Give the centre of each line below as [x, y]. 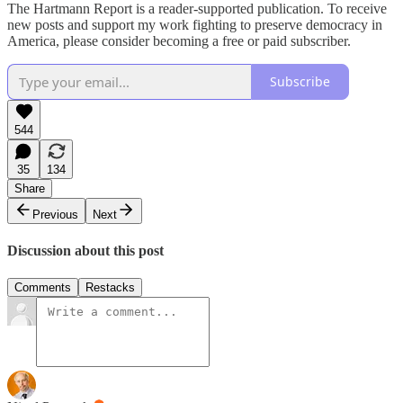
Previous [55, 214]
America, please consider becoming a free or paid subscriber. [179, 40]
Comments [43, 288]
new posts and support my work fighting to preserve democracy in [195, 24]
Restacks [110, 288]
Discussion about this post [85, 250]
